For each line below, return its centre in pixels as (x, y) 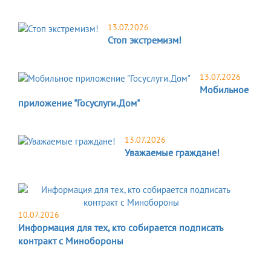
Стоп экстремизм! (145, 40)
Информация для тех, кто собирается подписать (120, 228)
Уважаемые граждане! (172, 153)
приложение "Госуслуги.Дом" (79, 103)
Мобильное (224, 90)
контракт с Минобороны (71, 241)
